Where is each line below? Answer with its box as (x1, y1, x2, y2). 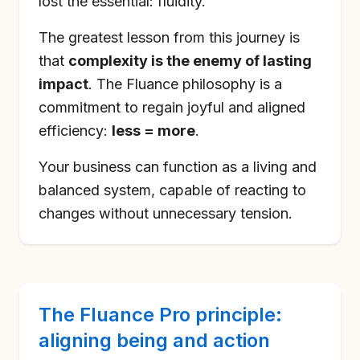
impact (39, 76, 88, 92)
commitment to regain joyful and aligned (39, 99, 305, 116)
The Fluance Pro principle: (39, 303, 282, 326)
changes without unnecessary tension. (39, 205, 292, 222)
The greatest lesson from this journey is (39, 29, 300, 46)
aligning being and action (39, 329, 270, 352)
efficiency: (39, 122, 112, 139)
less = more (112, 122, 195, 139)
